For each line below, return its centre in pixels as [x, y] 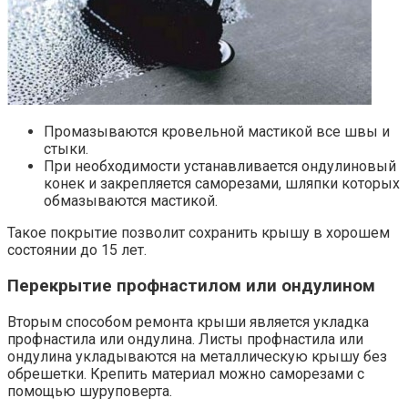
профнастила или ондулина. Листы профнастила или [185, 339]
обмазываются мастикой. [131, 201]
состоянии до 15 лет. [77, 250]
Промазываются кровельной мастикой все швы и [217, 132]
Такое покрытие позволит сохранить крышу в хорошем [199, 233]
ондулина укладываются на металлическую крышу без [197, 356]
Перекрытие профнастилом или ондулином [191, 286]
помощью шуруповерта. [90, 391]
